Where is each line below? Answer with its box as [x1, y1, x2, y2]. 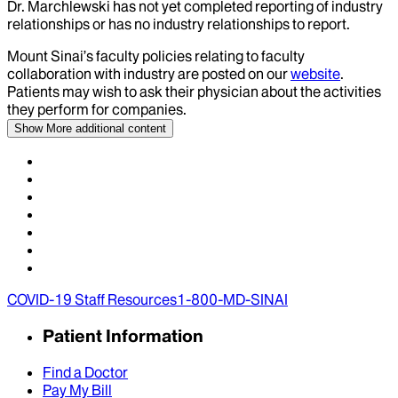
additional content [72, 122, 166, 136]
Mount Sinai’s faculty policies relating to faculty [7, 47, 305, 66]
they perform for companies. [7, 100, 187, 119]
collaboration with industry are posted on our [7, 65, 288, 84]
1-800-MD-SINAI [177, 291, 288, 309]
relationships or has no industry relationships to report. [7, 15, 350, 34]
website [291, 65, 340, 84]
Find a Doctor [43, 362, 128, 381]
